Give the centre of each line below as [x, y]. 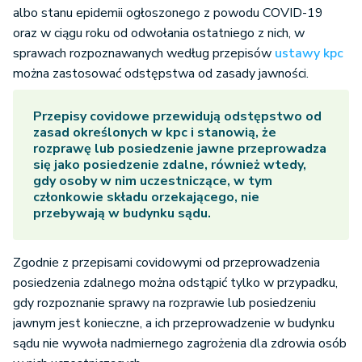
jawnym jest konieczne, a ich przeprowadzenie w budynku [174, 323]
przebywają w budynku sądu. [122, 213]
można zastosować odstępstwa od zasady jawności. [161, 73]
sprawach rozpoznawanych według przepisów [144, 53]
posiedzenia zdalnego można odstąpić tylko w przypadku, [175, 282]
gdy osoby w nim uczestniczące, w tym [153, 181]
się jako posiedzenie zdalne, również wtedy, [170, 164]
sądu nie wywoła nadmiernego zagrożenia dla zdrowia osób [180, 343]
